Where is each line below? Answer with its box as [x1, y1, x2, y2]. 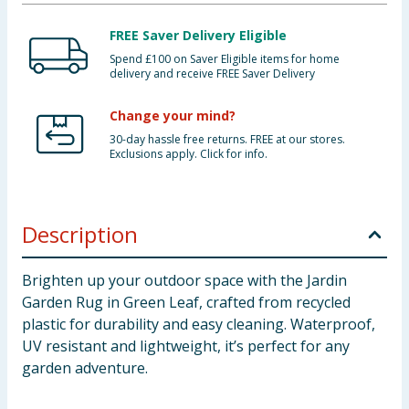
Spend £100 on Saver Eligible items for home [110, 51, 340, 67]
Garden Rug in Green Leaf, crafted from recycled [22, 292, 351, 312]
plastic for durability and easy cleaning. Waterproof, [22, 314, 375, 334]
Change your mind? [110, 107, 236, 124]
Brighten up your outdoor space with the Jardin [22, 270, 347, 290]
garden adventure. [22, 358, 148, 378]
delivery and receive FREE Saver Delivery [110, 66, 315, 81]
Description [22, 219, 138, 249]
